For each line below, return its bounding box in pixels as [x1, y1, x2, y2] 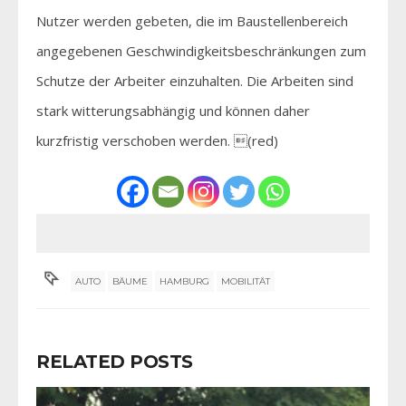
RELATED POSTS [36, 350, 193, 372]
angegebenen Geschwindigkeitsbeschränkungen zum [36, 41, 366, 60]
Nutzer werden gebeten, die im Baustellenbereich [36, 11, 348, 30]
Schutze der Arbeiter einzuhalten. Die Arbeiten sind [36, 71, 353, 90]
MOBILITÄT [221, 275, 271, 287]
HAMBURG [159, 275, 210, 287]
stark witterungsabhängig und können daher [36, 101, 310, 120]
